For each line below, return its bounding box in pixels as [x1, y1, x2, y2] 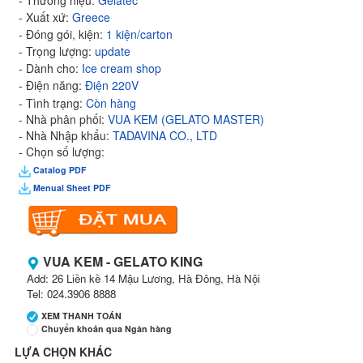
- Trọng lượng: [19, 43, 95, 59]
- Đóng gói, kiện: [19, 26, 106, 42]
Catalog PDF [31, 164, 87, 176]
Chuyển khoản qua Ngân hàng [41, 322, 172, 335]
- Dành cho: [19, 60, 82, 76]
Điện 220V [85, 77, 139, 93]
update [95, 43, 130, 59]
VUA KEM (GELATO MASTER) [108, 111, 264, 127]
